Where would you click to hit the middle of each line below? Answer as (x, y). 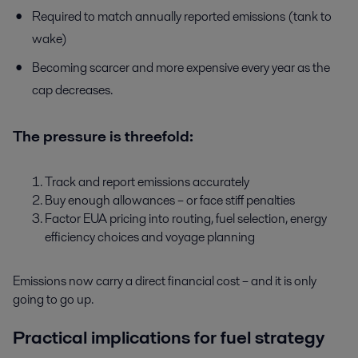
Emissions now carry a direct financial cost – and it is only (165, 280)
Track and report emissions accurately (147, 181)
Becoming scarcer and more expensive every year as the (181, 68)
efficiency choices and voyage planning (150, 237)
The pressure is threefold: (103, 137)
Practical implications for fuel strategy (169, 337)
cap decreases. (72, 90)
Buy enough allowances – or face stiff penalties (170, 200)
